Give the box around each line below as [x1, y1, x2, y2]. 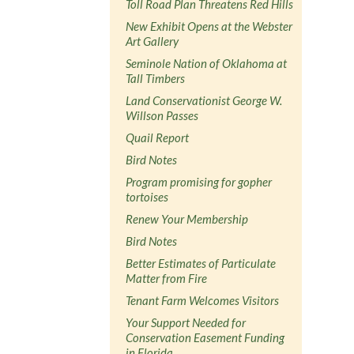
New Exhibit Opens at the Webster [126, 18, 293, 33]
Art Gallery [126, 33, 179, 48]
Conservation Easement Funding [126, 330, 285, 345]
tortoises [126, 189, 169, 204]
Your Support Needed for [126, 314, 247, 330]
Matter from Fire [126, 270, 208, 285]
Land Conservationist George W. [126, 92, 283, 107]
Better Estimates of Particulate [126, 255, 277, 270]
